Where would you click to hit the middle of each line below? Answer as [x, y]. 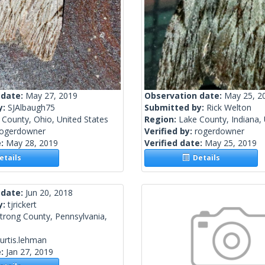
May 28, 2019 [32, 143]
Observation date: [184, 96]
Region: [161, 119]
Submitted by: [175, 108]
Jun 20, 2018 [49, 193]
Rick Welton [229, 108]
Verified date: [174, 143]
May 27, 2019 [51, 96]
